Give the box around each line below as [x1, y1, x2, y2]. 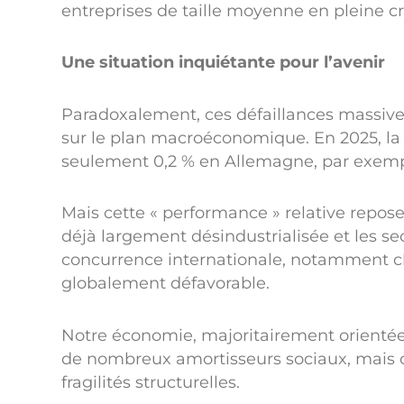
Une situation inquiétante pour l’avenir [61, 52, 385, 72]
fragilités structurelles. [61, 372, 240, 392]
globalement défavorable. [61, 273, 270, 293]
